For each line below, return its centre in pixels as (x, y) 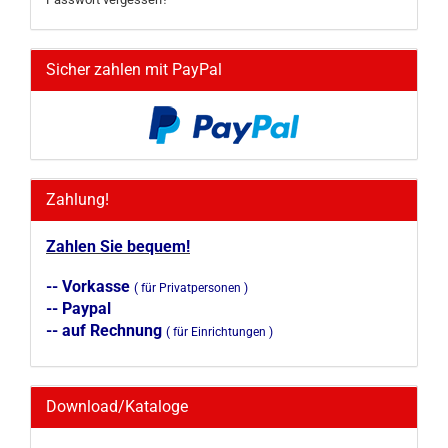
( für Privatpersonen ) (191, 288)
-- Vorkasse (90, 286)
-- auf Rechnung (106, 330)
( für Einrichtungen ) (219, 332)
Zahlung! (77, 199)
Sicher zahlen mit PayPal (134, 69)
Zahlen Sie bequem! (118, 246)
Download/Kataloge (117, 406)
